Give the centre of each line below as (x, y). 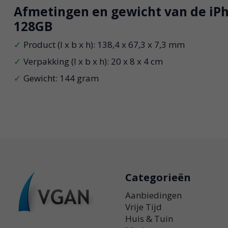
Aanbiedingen (154, 195)
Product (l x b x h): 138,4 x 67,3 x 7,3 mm (104, 45)
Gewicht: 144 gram (61, 78)
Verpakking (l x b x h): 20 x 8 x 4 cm (93, 62)
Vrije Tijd (144, 207)
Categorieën (158, 177)
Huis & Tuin (149, 218)
